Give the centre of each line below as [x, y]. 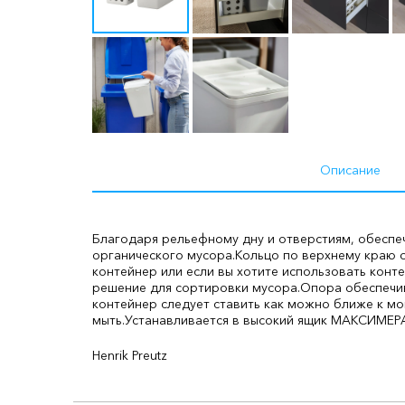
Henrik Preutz [130, 356]
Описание [350, 170]
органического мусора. [164, 255]
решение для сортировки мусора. [196, 288]
